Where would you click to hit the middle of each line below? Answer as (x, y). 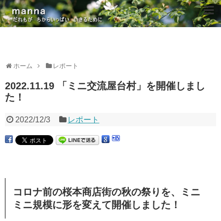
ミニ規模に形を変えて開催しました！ (97, 205)
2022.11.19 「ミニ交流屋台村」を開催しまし (105, 86)
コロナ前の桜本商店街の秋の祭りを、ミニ (107, 192)
